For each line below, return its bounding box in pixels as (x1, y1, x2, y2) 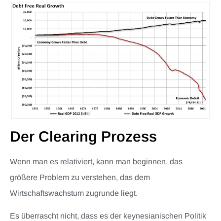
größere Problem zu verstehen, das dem (10, 173, 150, 182)
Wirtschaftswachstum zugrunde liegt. (10, 188, 138, 197)
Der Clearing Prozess (10, 128, 157, 145)
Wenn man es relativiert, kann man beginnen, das (10, 157, 183, 166)
